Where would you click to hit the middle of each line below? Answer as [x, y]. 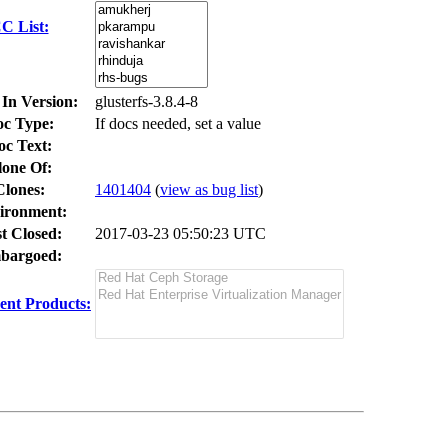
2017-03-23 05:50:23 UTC [180, 233]
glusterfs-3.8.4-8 [146, 101]
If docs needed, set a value [178, 123]
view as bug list [209, 189]
